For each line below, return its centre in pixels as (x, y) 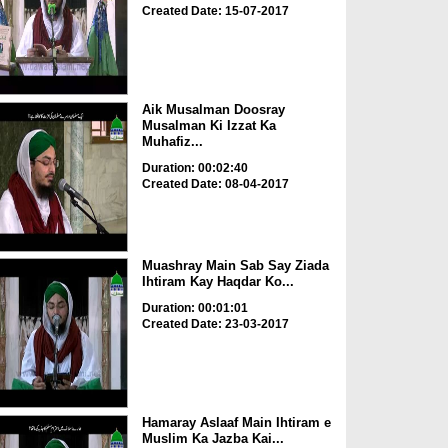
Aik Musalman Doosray (213, 109)
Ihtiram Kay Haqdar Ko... (217, 282)
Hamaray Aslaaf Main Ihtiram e (236, 422)
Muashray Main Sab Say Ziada (235, 266)
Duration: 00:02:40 (194, 167)
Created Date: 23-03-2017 (215, 324)
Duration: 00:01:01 (194, 308)
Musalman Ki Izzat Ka (208, 125)
